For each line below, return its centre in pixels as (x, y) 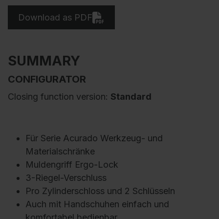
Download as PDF (55, 17)
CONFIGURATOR (47, 79)
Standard (131, 97)
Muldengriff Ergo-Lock (72, 165)
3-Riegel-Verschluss (66, 178)
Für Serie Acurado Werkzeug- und (94, 138)
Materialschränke (60, 152)
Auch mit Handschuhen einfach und (97, 204)
